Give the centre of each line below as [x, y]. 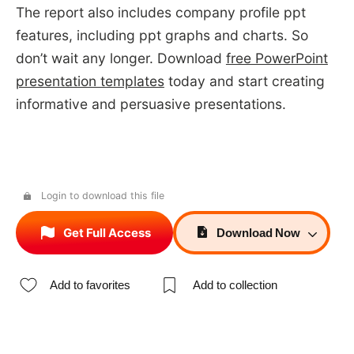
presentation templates [90, 81]
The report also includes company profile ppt [160, 13]
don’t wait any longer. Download [121, 58]
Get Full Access [107, 233]
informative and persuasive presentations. [151, 104]
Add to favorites [90, 285]
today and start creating [244, 81]
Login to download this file [102, 195]
